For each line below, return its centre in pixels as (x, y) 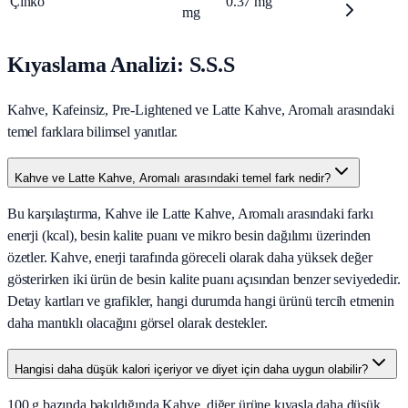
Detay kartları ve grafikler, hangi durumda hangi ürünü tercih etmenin (201, 301)
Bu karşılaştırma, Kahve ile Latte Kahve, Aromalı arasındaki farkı (190, 214)
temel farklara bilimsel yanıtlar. (93, 132)
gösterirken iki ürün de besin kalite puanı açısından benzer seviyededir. (204, 280)
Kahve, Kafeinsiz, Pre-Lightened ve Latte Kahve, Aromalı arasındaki (201, 110)
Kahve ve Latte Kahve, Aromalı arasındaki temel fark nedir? (173, 178)
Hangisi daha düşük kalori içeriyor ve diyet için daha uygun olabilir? (191, 370)
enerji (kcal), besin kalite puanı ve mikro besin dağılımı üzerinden (189, 236)
